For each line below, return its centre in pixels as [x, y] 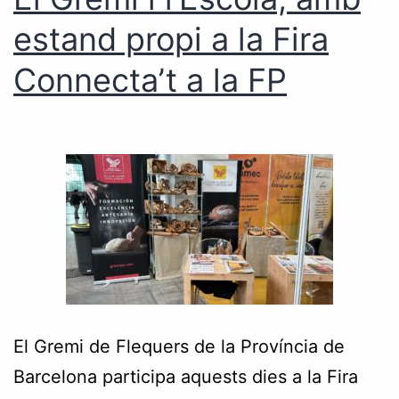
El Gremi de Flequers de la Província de [179, 346]
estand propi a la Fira [171, 39]
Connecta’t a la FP [150, 80]
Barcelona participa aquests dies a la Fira [186, 377]
